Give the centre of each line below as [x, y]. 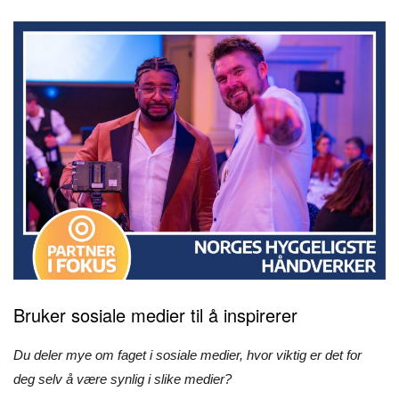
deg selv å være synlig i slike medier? [124, 379]
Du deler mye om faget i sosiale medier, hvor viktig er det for [187, 355]
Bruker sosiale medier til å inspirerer [158, 315]
